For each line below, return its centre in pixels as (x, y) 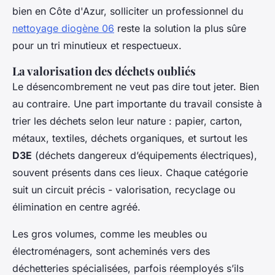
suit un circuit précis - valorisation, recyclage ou (124, 190)
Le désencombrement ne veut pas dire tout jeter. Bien (136, 87)
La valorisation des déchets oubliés (104, 71)
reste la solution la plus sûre (180, 29)
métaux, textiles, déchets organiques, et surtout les (130, 138)
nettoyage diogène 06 (63, 29)
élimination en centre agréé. (76, 207)
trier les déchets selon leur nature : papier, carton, (127, 121)
